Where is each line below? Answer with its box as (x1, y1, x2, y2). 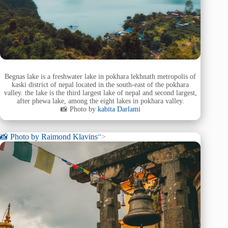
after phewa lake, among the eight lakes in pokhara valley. (16, 97, 184, 105)
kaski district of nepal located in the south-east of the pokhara (12, 80, 189, 89)
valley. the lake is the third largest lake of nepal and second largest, (4, 89, 197, 97)
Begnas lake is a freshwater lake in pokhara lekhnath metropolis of (5, 72, 196, 80)
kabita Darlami (97, 105, 140, 113)
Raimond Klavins (41, 132, 98, 141)
